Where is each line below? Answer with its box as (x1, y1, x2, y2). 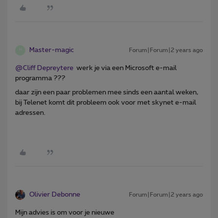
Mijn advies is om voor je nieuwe (15, 209, 114, 216)
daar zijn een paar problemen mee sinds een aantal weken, (15, 89, 198, 96)
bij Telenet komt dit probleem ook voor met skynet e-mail (15, 99, 196, 106)
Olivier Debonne (29, 191, 80, 198)
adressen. (15, 109, 45, 116)
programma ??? (15, 74, 65, 82)
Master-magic (29, 46, 74, 54)
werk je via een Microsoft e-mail (73, 64, 177, 72)
